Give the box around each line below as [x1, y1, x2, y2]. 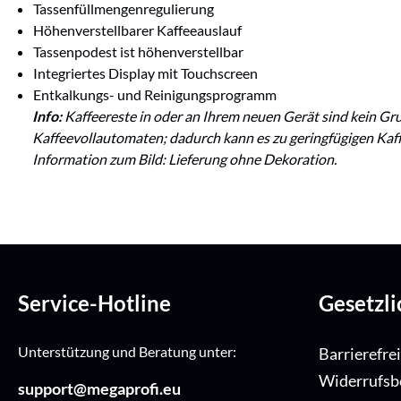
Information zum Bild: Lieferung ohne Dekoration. [32, 150, 337, 168]
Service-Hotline [18, 290, 171, 317]
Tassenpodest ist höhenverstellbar [33, 43, 243, 61]
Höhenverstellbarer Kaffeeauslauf [33, 21, 242, 39]
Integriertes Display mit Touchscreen [33, 64, 258, 82]
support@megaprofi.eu [18, 379, 181, 399]
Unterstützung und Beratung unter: [18, 343, 236, 361]
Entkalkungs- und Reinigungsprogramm [33, 86, 277, 104]
